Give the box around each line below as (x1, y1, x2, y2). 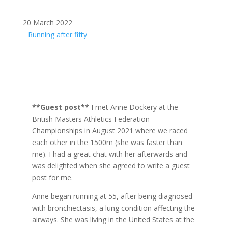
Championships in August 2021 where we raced (32, 125, 188, 135)
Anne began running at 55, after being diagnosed (32, 191, 192, 201)
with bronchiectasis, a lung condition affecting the (32, 203, 195, 213)
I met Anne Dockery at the (91, 102, 178, 112)
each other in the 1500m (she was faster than (32, 137, 182, 147)
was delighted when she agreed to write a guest (32, 160, 190, 170)
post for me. (32, 172, 73, 182)
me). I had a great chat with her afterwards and (32, 149, 187, 159)
